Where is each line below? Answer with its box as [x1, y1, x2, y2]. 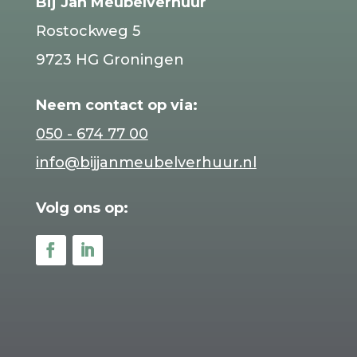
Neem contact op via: [35, 96, 198, 114]
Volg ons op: [35, 198, 128, 217]
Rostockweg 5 [35, 22, 140, 40]
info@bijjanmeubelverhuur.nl [35, 153, 257, 171]
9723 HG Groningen [35, 50, 184, 69]
